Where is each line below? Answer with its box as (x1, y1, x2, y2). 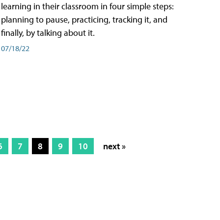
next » (103, 140, 126, 152)
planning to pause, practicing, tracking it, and (1, 13, 167, 25)
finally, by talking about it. (1, 27, 95, 38)
